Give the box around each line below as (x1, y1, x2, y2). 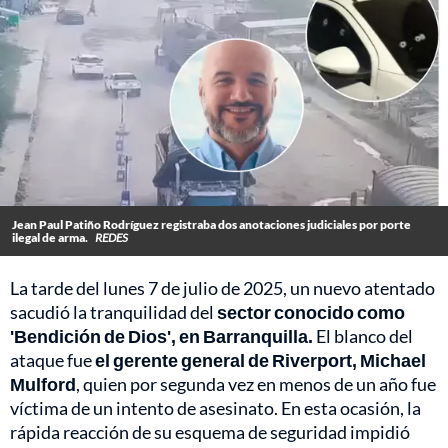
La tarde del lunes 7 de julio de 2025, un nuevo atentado (10, 277, 435, 300)
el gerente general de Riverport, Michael (95, 349, 426, 372)
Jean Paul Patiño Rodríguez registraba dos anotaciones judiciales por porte (12, 217, 411, 233)
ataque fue (10, 349, 95, 372)
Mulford (10, 373, 76, 396)
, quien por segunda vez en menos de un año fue (76, 373, 436, 396)
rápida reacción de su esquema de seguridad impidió (10, 421, 410, 444)
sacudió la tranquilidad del (10, 301, 217, 324)
